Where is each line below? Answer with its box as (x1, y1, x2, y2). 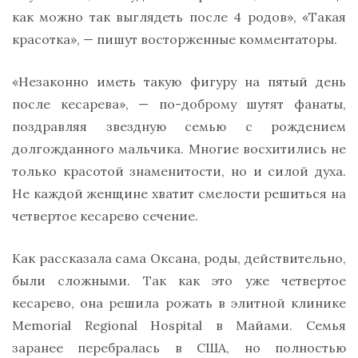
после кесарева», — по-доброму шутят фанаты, (12, 95, 346, 112)
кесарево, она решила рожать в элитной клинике (12, 294, 346, 311)
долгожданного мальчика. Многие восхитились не (12, 140, 346, 157)
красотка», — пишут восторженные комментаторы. (12, 30, 337, 47)
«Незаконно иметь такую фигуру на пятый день (12, 73, 346, 89)
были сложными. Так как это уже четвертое (12, 272, 346, 288)
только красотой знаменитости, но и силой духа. (12, 162, 346, 179)
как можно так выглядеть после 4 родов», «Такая (12, 8, 346, 25)
